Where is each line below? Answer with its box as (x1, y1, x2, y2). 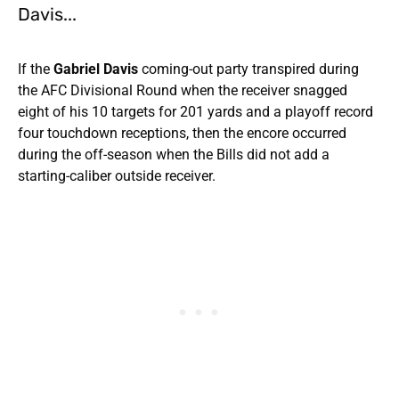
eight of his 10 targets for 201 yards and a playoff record (18, 102, 373, 120)
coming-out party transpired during (142, 60, 359, 77)
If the (18, 60, 53, 77)
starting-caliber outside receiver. (18, 167, 216, 184)
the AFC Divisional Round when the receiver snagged (18, 81, 347, 99)
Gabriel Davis (53, 60, 142, 77)
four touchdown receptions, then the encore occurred (18, 124, 346, 142)
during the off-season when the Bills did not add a (18, 145, 330, 163)
